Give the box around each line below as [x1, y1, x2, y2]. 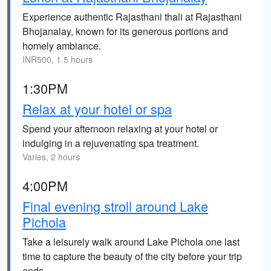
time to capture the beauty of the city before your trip [22, 249, 242, 263]
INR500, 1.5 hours [22, 53, 93, 65]
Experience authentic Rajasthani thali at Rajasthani [22, 10, 242, 24]
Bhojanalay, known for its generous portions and [22, 24, 228, 38]
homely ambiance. [22, 39, 101, 53]
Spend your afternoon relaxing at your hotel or [22, 122, 218, 135]
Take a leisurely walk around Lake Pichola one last [22, 235, 240, 249]
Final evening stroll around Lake [22, 197, 208, 215]
